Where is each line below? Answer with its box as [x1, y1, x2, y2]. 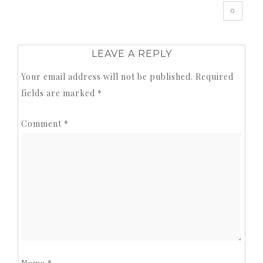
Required [195, 70, 234, 82]
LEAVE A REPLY [91, 48, 172, 59]
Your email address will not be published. [21, 70, 193, 82]
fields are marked [21, 87, 97, 99]
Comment [21, 117, 64, 129]
